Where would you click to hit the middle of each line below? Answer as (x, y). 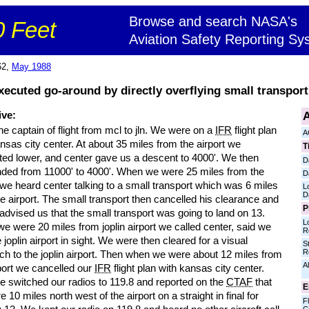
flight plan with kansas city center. (188, 268)
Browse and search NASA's (213, 21)
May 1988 (31, 67)
